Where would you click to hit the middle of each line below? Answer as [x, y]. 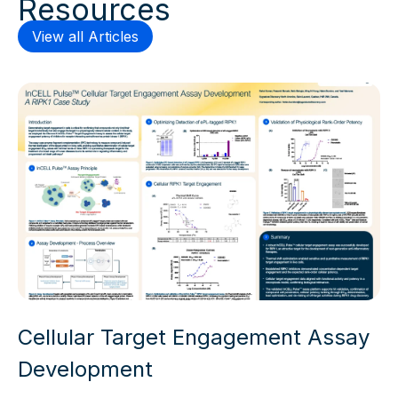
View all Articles [85, 36]
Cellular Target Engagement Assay [194, 337]
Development [85, 369]
